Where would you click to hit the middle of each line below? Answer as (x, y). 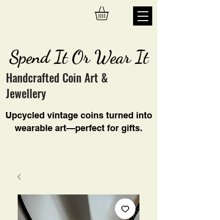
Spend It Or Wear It (79, 57)
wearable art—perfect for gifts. (79, 128)
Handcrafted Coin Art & (57, 78)
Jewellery (26, 94)
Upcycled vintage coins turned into (79, 115)
